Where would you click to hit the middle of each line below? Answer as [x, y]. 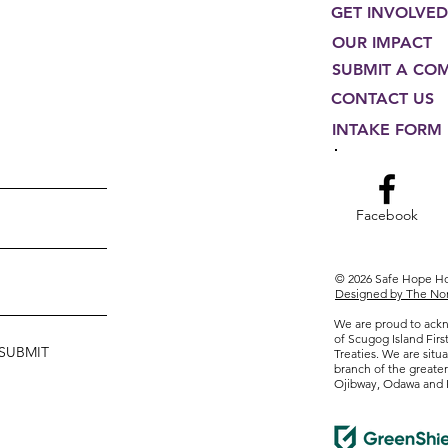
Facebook [387, 215]
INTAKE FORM [387, 130]
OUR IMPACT [382, 43]
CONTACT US [382, 99]
